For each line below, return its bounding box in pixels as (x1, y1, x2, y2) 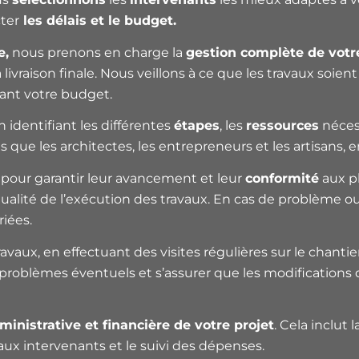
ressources (246, 118, 319, 134)
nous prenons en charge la (9, 44, 186, 60)
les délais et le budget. (19, 13, 176, 29)
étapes (174, 118, 220, 134)
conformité (245, 170, 319, 186)
